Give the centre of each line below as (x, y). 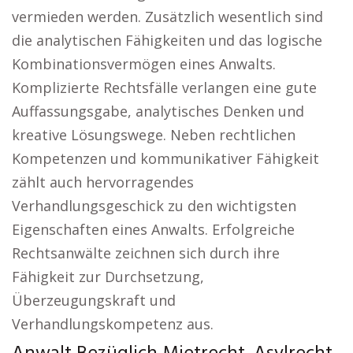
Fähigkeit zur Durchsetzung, (108, 277)
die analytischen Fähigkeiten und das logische (167, 40)
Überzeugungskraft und (94, 300)
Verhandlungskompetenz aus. (113, 324)
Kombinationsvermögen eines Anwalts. (144, 64)
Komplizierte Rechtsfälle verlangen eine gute (164, 87)
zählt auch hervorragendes (103, 182)
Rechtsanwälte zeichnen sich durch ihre (146, 253)
